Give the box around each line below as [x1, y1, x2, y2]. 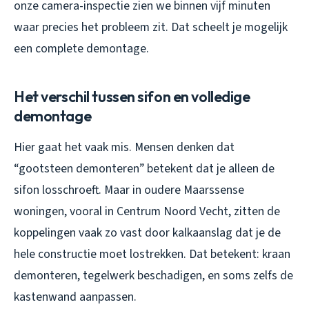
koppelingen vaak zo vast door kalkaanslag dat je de [14, 223, 281, 241]
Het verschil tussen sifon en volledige [14, 86, 250, 106]
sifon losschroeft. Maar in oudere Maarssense [14, 181, 244, 199]
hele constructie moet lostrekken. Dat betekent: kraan [14, 245, 290, 263]
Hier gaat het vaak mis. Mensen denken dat [14, 138, 235, 156]
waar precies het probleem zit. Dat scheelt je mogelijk [14, 18, 288, 36]
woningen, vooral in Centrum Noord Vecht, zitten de [14, 202, 280, 220]
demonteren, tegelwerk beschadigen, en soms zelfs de [14, 266, 293, 284]
